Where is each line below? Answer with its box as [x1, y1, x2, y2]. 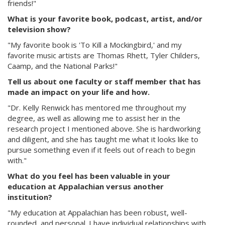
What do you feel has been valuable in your [8, 171, 170, 181]
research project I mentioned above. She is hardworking [8, 124, 201, 134]
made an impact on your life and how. [8, 87, 150, 97]
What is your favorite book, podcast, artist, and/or [8, 14, 202, 24]
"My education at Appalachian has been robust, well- [8, 207, 187, 217]
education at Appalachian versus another [8, 181, 164, 191]
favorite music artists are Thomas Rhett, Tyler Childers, [8, 50, 200, 60]
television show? [8, 24, 71, 34]
